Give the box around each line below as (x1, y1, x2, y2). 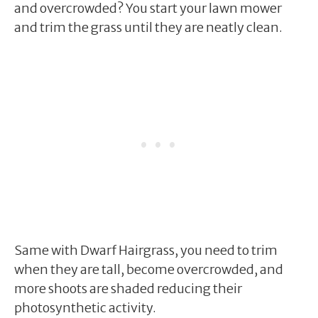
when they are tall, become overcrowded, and (14, 261, 283, 278)
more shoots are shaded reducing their (14, 280, 242, 297)
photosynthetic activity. (14, 299, 156, 316)
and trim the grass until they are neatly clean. (14, 18, 283, 35)
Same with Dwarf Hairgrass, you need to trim (14, 241, 278, 258)
